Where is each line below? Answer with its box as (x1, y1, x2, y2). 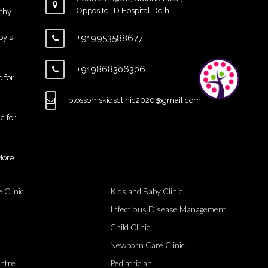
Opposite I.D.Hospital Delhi (76, 6, 171, 15)
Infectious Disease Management (110, 204, 227, 214)
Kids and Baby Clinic (110, 186, 183, 196)
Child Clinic (110, 222, 151, 232)
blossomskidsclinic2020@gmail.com (68, 96, 201, 105)
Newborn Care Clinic (110, 240, 185, 250)
